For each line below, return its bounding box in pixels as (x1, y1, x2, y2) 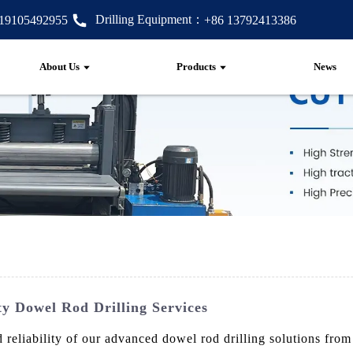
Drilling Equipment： (91, 12, 204, 26)
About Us (39, 61, 80, 72)
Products (176, 61, 217, 72)
